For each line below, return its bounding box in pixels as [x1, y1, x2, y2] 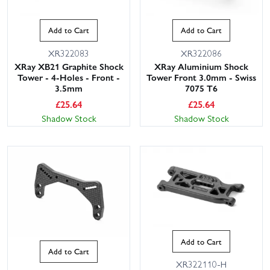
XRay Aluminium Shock [154, 59, 248, 73]
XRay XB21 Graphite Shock [14, 59, 124, 73]
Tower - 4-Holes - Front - [17, 70, 120, 84]
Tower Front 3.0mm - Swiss [146, 70, 256, 84]
